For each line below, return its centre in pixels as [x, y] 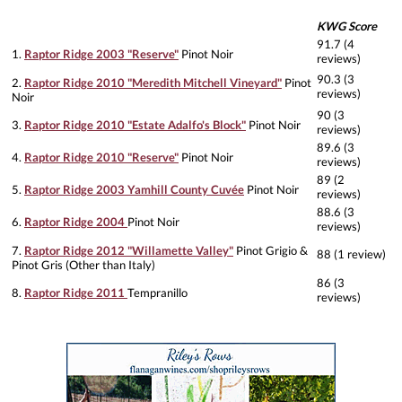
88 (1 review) [351, 254]
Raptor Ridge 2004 [76, 222]
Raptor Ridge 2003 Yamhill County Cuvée [134, 190]
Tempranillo [157, 293]
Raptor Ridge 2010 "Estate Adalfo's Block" [135, 125]
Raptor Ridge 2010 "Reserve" [101, 157]
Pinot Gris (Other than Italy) [83, 265]
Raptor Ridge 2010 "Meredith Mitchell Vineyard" [153, 83]
